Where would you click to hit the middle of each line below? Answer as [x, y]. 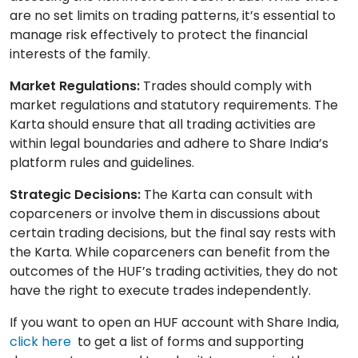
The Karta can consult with [227, 195]
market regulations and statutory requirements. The [174, 105]
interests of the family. [80, 54]
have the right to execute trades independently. [160, 291]
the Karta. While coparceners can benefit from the [170, 253]
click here [42, 342]
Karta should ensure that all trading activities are [163, 125]
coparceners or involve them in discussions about [165, 214]
